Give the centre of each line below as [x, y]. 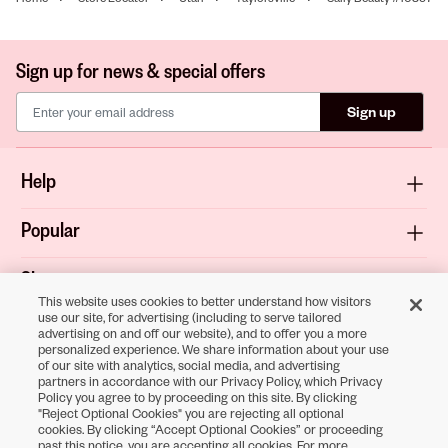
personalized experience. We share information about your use [214, 349]
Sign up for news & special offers [140, 70]
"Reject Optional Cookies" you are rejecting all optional [191, 413]
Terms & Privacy [84, 376]
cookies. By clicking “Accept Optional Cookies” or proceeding [211, 429]
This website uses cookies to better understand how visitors [205, 301]
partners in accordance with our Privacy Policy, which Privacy [210, 381]
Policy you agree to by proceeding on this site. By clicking [198, 397]
